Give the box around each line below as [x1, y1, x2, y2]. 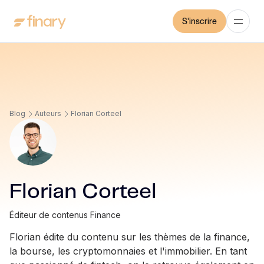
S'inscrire [182, 16, 217, 26]
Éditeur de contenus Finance [9, 210, 121, 220]
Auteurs [35, 109, 61, 118]
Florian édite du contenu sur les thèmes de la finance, [9, 231, 250, 243]
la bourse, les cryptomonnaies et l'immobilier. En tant [9, 245, 247, 257]
